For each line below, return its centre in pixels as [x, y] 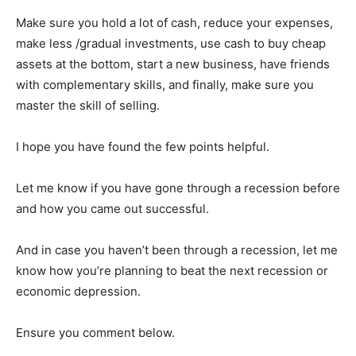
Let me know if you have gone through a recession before [178, 188]
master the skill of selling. [88, 105]
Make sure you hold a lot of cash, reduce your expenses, [174, 23]
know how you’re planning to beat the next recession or [172, 271]
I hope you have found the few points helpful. [143, 147]
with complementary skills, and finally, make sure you [165, 85]
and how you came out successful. [112, 209]
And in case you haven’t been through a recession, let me [177, 250]
